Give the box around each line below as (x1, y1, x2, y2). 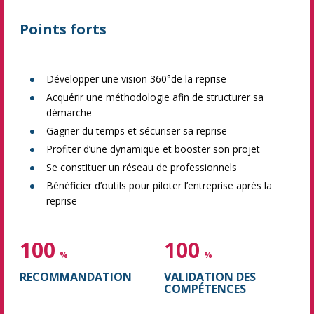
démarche (46, 106, 92, 119)
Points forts (20, 20, 107, 39)
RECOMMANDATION (20, 269, 132, 285)
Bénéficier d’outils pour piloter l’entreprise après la (46, 179, 272, 192)
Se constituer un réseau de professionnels (46, 161, 237, 174)
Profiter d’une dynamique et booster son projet (46, 142, 260, 156)
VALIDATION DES (164, 269, 256, 285)
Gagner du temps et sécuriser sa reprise (46, 124, 227, 137)
